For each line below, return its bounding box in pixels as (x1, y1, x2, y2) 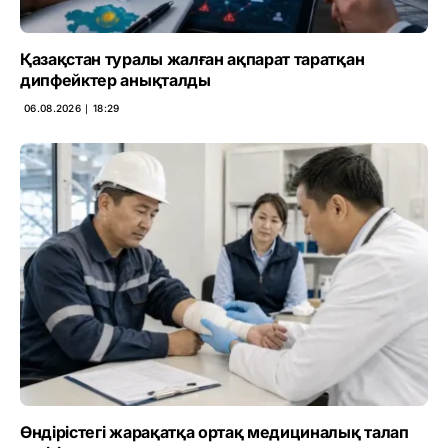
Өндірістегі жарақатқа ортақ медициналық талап (20, 422, 409, 443)
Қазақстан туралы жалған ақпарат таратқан (20, 49, 365, 70)
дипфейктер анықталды (20, 70, 211, 91)
